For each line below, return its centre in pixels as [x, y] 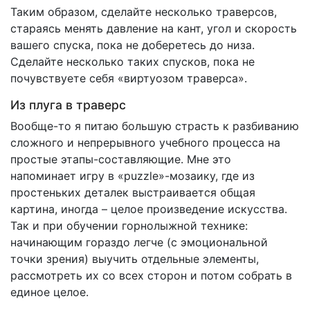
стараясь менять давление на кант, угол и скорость [154, 29]
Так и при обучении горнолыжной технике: [131, 226]
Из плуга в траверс [68, 105]
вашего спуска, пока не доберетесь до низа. [133, 45]
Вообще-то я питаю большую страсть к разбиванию [155, 126]
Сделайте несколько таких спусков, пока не [133, 62]
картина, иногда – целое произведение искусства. [149, 209]
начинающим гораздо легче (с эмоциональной [139, 243]
